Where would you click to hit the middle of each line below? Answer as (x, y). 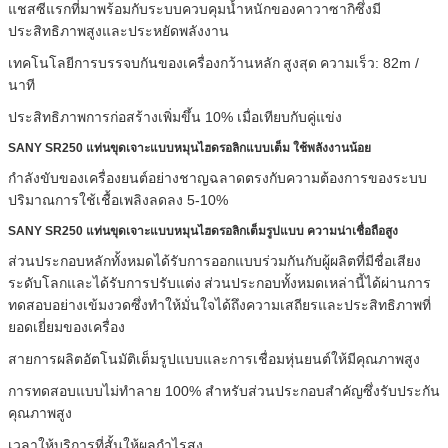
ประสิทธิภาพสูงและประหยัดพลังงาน (118, 30)
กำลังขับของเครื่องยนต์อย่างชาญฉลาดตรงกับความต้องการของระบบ (217, 177)
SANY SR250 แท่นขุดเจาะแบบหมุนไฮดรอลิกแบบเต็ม (149, 147)
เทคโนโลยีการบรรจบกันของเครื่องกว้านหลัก (144, 62)
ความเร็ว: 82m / (369, 62)
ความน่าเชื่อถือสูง (352, 230)
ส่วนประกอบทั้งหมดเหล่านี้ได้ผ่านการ (317, 282)
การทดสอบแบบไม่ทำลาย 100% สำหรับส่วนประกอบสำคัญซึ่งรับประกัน (224, 390)
